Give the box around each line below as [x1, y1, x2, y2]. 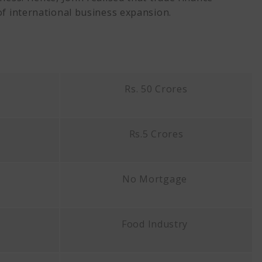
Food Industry [122, 218, 191, 230]
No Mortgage [122, 173, 190, 185]
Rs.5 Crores [129, 127, 184, 140]
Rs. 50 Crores [125, 82, 188, 95]
